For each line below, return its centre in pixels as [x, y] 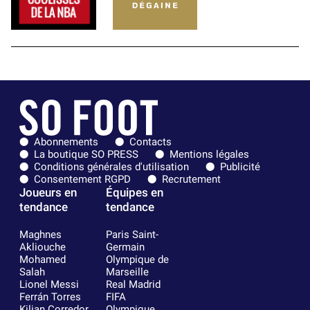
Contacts [151, 142]
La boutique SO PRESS [86, 154]
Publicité [240, 166]
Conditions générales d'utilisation [111, 166]
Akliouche [43, 247]
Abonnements [66, 142]
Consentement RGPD [82, 179]
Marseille [127, 272]
